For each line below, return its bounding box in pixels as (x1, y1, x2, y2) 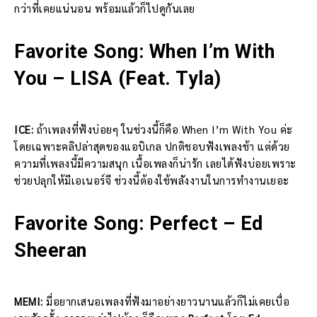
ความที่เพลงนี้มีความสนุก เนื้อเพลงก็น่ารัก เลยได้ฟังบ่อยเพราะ (14, 156, 296, 170)
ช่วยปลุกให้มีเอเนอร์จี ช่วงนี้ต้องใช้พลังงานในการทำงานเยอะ (14, 173, 289, 187)
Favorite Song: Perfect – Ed (14, 212, 263, 235)
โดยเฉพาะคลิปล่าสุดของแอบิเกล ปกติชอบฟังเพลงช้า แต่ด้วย (14, 139, 290, 153)
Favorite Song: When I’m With (14, 40, 275, 63)
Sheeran (14, 238, 87, 262)
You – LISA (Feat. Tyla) (14, 67, 221, 90)
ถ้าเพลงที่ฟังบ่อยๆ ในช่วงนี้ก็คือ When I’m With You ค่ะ (33, 122, 293, 136)
